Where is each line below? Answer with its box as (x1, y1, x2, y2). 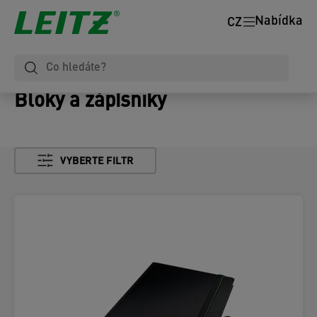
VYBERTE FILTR (60, 156, 134, 167)
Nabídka (255, 15, 303, 29)
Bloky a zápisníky (14, 92, 166, 112)
